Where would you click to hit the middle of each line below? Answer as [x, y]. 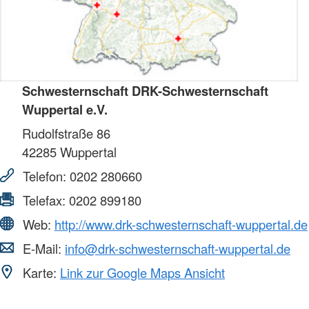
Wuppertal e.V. [65, 109]
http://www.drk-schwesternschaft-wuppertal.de [181, 224]
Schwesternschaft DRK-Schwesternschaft [145, 90]
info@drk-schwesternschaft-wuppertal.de [178, 248]
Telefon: [44, 176]
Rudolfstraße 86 [66, 133]
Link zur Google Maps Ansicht [142, 272]
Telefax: [44, 200]
